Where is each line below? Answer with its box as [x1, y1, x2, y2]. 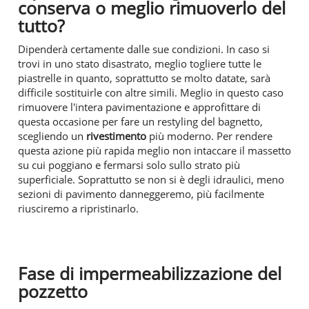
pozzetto [18, 279, 88, 303]
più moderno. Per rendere [149, 128, 272, 143]
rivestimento [86, 128, 149, 143]
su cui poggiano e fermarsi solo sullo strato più [18, 157, 240, 172]
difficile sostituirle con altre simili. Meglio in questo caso [18, 85, 283, 99]
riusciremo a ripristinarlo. [18, 201, 147, 215]
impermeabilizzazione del [79, 261, 281, 285]
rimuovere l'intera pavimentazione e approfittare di [18, 99, 261, 114]
